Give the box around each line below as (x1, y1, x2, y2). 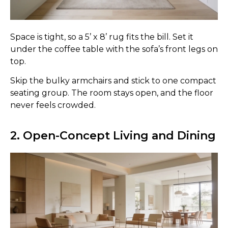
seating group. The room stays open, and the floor (10, 88, 213, 98)
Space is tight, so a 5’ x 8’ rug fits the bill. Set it (10, 32, 193, 42)
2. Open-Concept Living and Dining (10, 129, 216, 142)
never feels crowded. (10, 100, 96, 110)
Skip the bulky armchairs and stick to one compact (10, 76, 216, 85)
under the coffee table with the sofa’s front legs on (10, 44, 218, 54)
